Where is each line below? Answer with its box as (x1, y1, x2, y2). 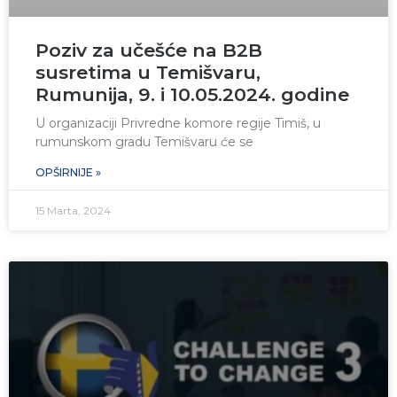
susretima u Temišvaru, (35, 61, 261, 84)
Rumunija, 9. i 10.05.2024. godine (35, 83, 349, 106)
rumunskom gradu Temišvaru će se (35, 134, 253, 151)
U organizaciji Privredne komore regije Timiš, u (35, 115, 321, 132)
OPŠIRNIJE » (35, 166, 101, 180)
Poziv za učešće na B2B (35, 39, 262, 62)
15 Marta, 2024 (35, 204, 111, 218)
